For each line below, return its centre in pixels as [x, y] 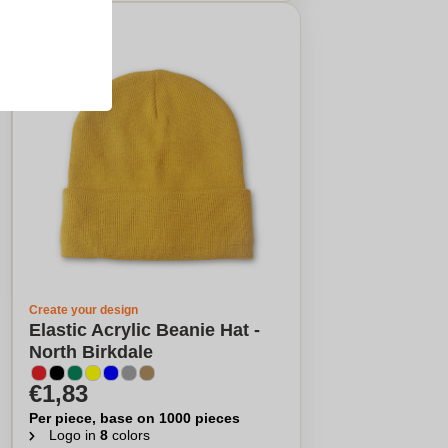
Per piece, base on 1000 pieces [134, 418]
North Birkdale [90, 352]
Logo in [74, 435]
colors [128, 435]
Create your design [83, 310]
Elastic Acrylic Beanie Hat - [144, 330]
